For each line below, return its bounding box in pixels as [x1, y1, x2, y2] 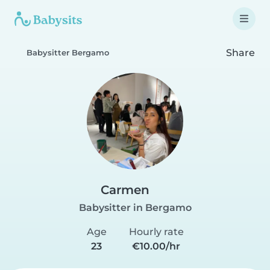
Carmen [101, 183, 149, 197]
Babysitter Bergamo [27, 48, 109, 57]
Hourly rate [128, 226, 184, 237]
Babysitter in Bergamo [78, 202, 192, 213]
